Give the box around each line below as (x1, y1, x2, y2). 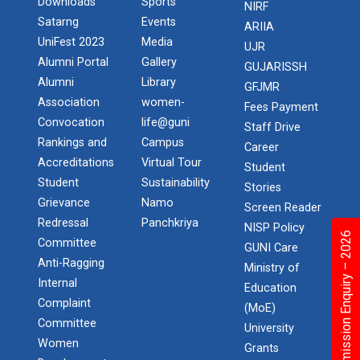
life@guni (141, 116, 190, 129)
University (244, 321, 295, 335)
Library (141, 76, 176, 89)
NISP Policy (244, 221, 305, 235)
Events (141, 15, 176, 29)
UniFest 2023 (38, 35, 104, 49)
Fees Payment (244, 100, 319, 114)
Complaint (38, 297, 91, 310)
